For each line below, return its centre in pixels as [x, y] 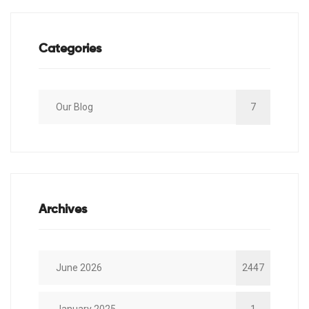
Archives [63, 210]
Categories [70, 49]
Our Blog [74, 107]
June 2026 [79, 268]
